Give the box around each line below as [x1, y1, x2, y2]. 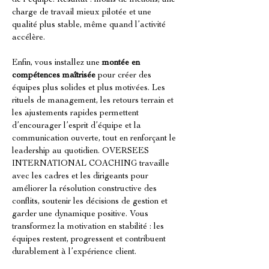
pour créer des [95, 71, 154, 80]
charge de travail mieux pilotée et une [12, 8, 154, 17]
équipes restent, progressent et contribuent [12, 235, 168, 244]
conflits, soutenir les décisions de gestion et [12, 198, 170, 206]
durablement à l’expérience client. [12, 248, 136, 256]
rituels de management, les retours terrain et [12, 97, 176, 105]
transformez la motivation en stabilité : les [12, 223, 166, 231]
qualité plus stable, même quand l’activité [12, 21, 168, 29]
